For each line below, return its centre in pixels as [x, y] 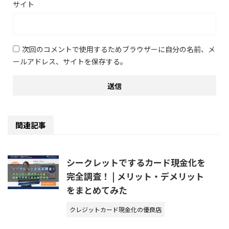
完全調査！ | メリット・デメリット [135, 176]
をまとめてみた [97, 190]
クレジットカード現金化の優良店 [116, 209]
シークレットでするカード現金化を [136, 162]
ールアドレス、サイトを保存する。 [70, 61]
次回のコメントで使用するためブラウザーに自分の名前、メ [119, 49]
